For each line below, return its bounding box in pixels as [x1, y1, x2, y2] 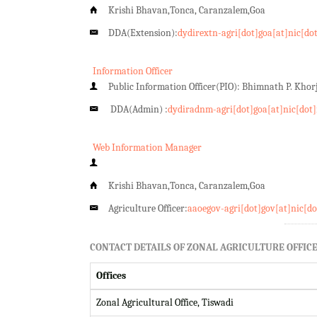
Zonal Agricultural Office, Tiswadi [96, 296, 234, 309]
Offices [96, 269, 126, 282]
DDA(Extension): [108, 26, 178, 39]
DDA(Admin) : [108, 103, 168, 115]
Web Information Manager [93, 141, 202, 154]
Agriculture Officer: [108, 202, 188, 214]
